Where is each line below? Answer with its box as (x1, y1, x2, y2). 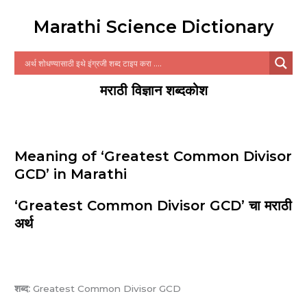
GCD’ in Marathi (14, 166, 127, 183)
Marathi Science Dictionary (34, 16, 273, 38)
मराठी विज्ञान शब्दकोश (99, 82, 208, 99)
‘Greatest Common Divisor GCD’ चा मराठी (14, 197, 293, 214)
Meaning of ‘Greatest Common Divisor (14, 148, 293, 165)
